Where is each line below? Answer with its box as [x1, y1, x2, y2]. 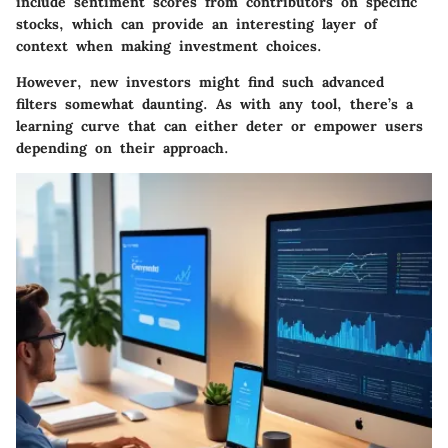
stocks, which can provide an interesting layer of [16, 14, 377, 33]
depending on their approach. [16, 138, 229, 157]
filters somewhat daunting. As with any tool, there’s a [16, 94, 413, 113]
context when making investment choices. [16, 36, 322, 55]
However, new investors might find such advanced [16, 72, 384, 91]
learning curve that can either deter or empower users [16, 116, 423, 135]
